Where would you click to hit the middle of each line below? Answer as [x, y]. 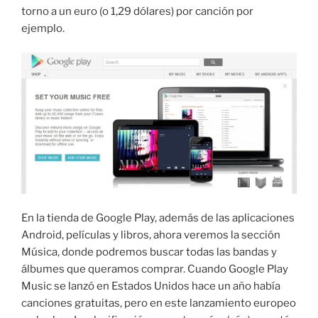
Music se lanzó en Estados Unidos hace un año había [151, 286]
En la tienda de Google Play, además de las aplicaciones [158, 218]
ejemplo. [43, 28]
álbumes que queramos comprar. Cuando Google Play [155, 269]
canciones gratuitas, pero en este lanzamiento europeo [159, 303]
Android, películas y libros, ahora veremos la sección [151, 235]
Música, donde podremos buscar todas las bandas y [149, 252]
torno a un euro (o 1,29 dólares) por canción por [137, 11]
